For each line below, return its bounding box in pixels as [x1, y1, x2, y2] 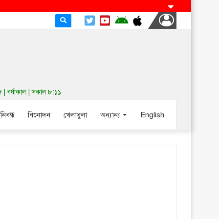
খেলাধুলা [64, 110, 87, 119]
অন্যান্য [100, 110, 120, 119]
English [140, 110, 164, 119]
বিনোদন [28, 110, 50, 119]
